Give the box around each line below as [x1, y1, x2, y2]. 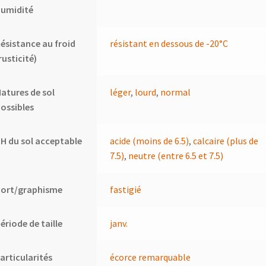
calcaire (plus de [193, 135, 259, 147]
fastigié [110, 183, 142, 196]
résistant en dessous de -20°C [110, 37, 229, 50]
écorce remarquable [110, 251, 191, 264]
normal [160, 86, 191, 99]
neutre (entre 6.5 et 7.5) [128, 150, 224, 162]
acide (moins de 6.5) [110, 135, 189, 147]
